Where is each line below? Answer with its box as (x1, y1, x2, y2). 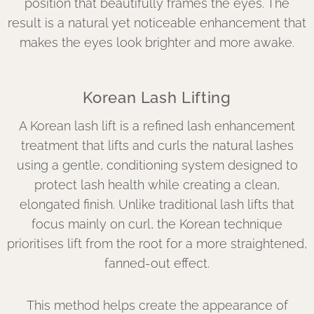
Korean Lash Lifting (83, 88, 231, 107)
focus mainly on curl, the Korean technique (32, 217, 282, 231)
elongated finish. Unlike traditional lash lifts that (20, 197, 294, 212)
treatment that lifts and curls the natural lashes (20, 138, 294, 153)
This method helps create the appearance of (26, 298, 288, 313)
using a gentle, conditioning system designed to (16, 158, 298, 172)
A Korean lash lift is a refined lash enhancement (19, 118, 295, 133)
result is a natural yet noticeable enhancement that (8, 15, 306, 30)
